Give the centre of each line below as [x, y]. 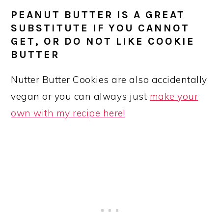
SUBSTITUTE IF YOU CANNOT [100, 28]
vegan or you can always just [80, 96]
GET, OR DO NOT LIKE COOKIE [103, 41]
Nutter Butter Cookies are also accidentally [109, 80]
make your [174, 96]
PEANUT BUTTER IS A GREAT [98, 15]
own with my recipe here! [68, 113]
